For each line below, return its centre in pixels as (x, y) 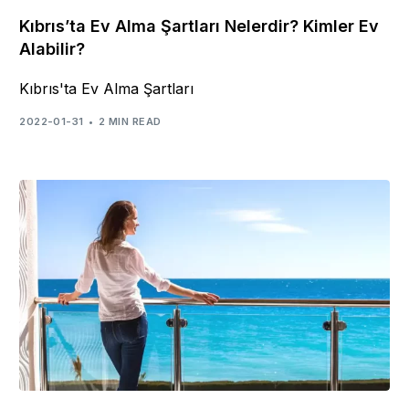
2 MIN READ (130, 122)
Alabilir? (52, 48)
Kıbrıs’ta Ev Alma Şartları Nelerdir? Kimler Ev (199, 26)
